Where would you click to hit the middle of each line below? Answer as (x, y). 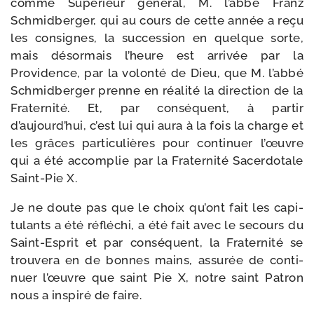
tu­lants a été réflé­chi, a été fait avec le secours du (157, 225)
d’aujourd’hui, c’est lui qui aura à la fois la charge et (157, 125)
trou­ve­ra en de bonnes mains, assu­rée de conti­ (157, 260)
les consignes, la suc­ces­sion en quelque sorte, (157, 38)
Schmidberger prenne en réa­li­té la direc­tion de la (157, 90)
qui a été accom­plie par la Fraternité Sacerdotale (157, 161)
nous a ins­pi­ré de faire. (76, 295)
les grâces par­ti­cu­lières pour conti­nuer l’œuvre (157, 143)
